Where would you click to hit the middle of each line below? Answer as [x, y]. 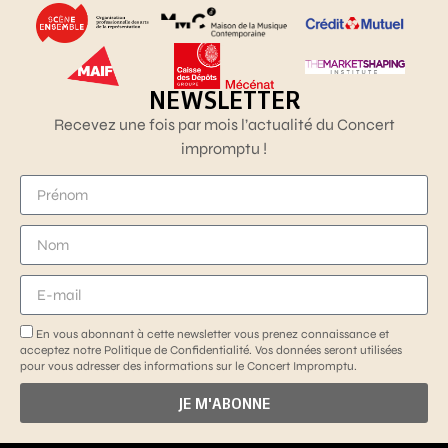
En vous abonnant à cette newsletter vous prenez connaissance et [212, 334]
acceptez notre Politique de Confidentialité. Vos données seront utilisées [211, 350]
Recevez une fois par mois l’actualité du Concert [224, 124]
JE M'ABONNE [224, 403]
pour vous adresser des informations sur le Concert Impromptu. [188, 366]
